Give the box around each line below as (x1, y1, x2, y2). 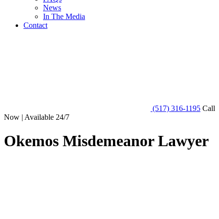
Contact (23, 21, 47, 29)
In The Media (43, 12, 85, 21)
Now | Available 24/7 (4, 113, 69, 121)
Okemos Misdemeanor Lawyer (4, 132, 209, 150)
